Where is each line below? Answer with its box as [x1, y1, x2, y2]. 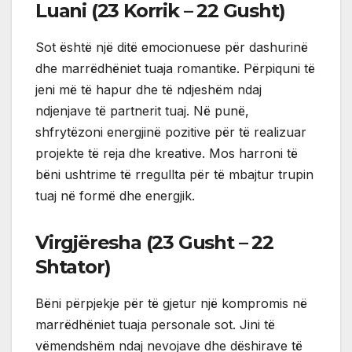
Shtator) [35, 255, 111, 279]
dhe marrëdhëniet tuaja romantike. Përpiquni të [35, 60, 315, 77]
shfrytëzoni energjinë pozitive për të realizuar [35, 124, 306, 141]
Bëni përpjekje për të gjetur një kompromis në [35, 295, 307, 312]
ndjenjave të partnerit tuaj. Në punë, [35, 103, 249, 119]
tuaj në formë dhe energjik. [35, 188, 195, 204]
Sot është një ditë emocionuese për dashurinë [35, 39, 308, 56]
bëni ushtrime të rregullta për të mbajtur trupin [35, 167, 313, 183]
